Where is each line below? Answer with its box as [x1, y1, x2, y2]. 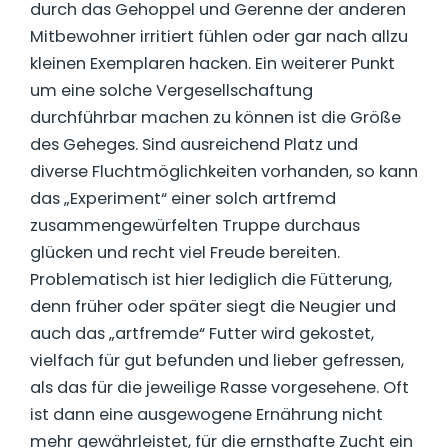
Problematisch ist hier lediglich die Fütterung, [30, 268, 392, 292]
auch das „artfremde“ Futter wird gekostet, [30, 322, 374, 346]
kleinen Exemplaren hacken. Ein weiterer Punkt [30, 52, 395, 76]
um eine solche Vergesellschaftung [30, 79, 313, 103]
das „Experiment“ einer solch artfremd [30, 187, 336, 211]
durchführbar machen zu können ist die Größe [30, 106, 401, 130]
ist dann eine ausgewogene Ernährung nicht [30, 403, 383, 427]
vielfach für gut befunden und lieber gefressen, [30, 349, 404, 373]
